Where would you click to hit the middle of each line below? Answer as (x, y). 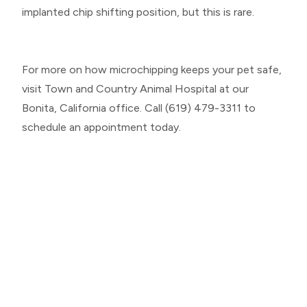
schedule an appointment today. (101, 127)
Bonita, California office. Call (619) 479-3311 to (139, 108)
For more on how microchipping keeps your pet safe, (152, 69)
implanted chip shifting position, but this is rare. (139, 12)
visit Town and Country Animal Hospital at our (135, 88)
